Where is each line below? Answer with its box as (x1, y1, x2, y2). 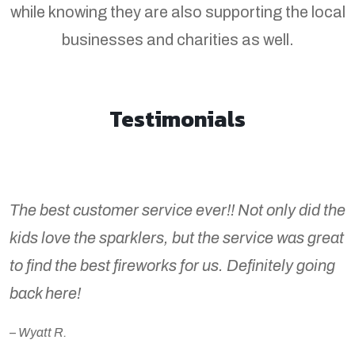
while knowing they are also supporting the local (10, 2, 345, 21)
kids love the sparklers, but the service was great (10, 228, 344, 246)
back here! (10, 284, 81, 302)
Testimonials (109, 101, 246, 136)
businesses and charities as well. (61, 30, 294, 48)
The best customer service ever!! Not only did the (10, 200, 345, 219)
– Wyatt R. (10, 325, 67, 339)
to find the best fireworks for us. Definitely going (10, 256, 335, 274)
